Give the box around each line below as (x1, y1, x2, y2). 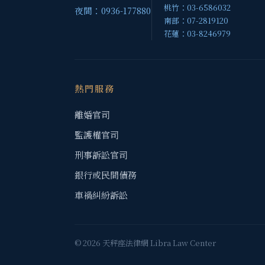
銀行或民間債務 (75, 168, 137, 181)
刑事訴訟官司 (75, 148, 128, 161)
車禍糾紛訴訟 (75, 188, 128, 201)
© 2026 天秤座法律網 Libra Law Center (75, 237, 216, 248)
